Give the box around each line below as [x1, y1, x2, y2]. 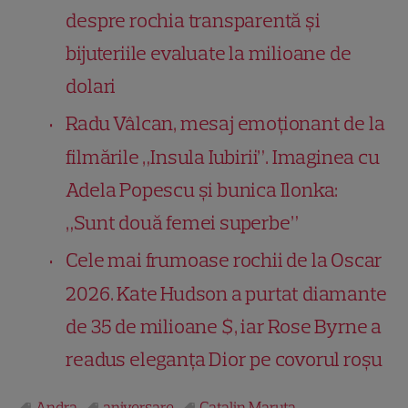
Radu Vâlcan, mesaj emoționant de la [66, 110, 385, 136]
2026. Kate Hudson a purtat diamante [66, 280, 387, 306]
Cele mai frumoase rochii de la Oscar [66, 247, 383, 272]
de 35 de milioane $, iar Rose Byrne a [66, 313, 382, 339]
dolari [66, 73, 117, 98]
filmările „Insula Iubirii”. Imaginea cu [66, 144, 380, 169]
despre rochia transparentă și [66, 7, 321, 33]
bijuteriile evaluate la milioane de [66, 40, 352, 66]
